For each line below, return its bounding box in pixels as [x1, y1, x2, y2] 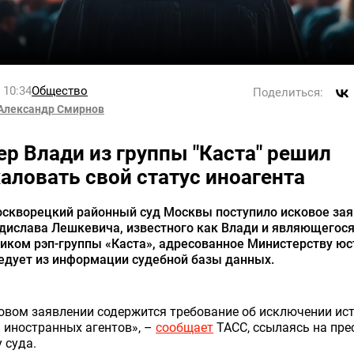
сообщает [156, 319, 213, 335]
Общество [32, 83, 88, 98]
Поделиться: [253, 85, 323, 100]
